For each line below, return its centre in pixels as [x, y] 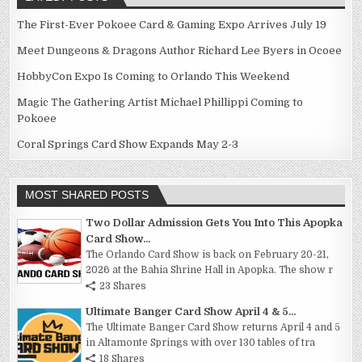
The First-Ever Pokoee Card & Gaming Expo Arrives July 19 [172, 24]
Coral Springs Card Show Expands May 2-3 [128, 144]
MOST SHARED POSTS [87, 194]
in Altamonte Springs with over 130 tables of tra [201, 342]
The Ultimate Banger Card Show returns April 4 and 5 [213, 327]
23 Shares [123, 286]
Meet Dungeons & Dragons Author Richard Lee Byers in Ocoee [180, 50]
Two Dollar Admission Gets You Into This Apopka [215, 222]
